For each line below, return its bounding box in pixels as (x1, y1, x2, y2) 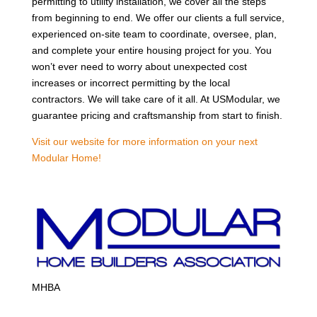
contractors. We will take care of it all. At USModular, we (31, 93, 280, 105)
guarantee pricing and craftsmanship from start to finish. (31, 109, 282, 121)
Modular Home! (31, 151, 101, 163)
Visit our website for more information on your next (31, 135, 258, 147)
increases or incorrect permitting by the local (31, 76, 230, 88)
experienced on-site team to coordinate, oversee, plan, (31, 28, 277, 40)
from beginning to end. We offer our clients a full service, (31, 11, 284, 23)
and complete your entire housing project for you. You (31, 44, 272, 56)
